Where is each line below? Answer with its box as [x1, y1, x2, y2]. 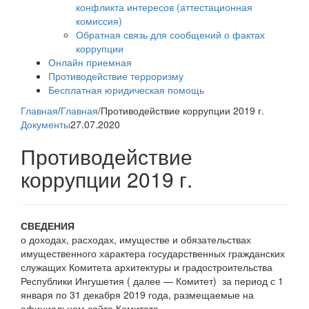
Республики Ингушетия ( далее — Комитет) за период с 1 [21, 274, 283, 288]
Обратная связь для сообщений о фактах [76, 28, 265, 42]
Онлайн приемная [48, 55, 132, 70]
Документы [21, 117, 70, 132]
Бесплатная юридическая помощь [48, 83, 204, 97]
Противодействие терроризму [48, 69, 183, 83]
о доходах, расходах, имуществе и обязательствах [21, 232, 251, 247]
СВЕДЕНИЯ [21, 219, 74, 233]
